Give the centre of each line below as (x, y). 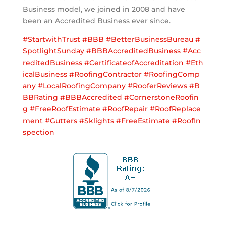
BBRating (40, 98)
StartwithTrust (54, 40)
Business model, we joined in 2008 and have (104, 9)
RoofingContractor (108, 74)
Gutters (63, 121)
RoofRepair (127, 109)
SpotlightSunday (53, 51)
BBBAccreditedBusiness (136, 51)
